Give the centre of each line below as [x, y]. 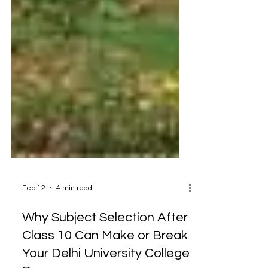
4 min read [74, 209]
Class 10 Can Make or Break [105, 257]
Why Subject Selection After [105, 239]
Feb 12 [34, 209]
